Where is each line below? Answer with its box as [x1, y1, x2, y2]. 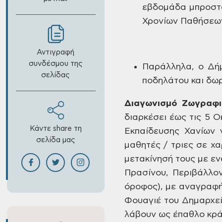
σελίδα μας [36, 136, 75, 144]
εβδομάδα [142, 3, 186, 12]
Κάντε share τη [29, 125, 82, 132]
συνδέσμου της [28, 60, 83, 67]
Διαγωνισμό [124, 99, 177, 108]
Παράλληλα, [142, 62, 194, 71]
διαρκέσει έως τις [124, 113, 202, 122]
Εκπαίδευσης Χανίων [124, 127, 215, 136]
